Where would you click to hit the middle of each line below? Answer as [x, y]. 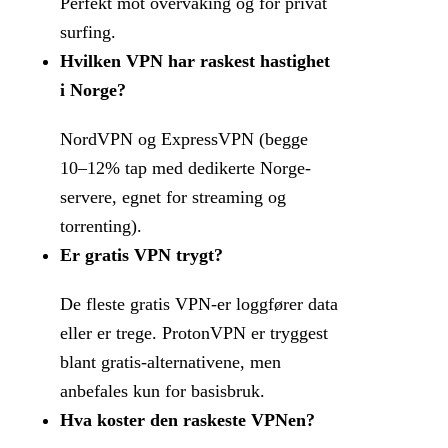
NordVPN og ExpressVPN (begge [184, 139]
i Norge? [93, 90]
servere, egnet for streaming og [173, 197]
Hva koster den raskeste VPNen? [187, 420]
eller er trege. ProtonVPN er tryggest [194, 333]
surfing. [88, 32]
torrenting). [101, 226]
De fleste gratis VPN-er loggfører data [199, 304]
